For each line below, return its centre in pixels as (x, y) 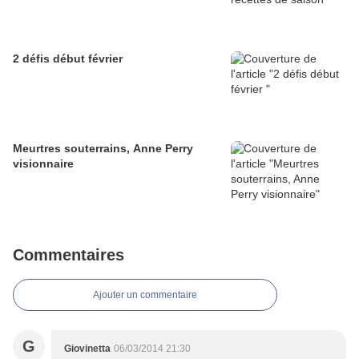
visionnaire (43, 164)
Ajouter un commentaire (145, 295)
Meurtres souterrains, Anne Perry (103, 149)
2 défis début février (68, 59)
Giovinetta (87, 349)
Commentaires (69, 255)
